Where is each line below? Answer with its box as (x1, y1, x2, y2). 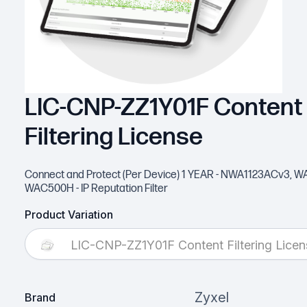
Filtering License (24, 123, 203, 153)
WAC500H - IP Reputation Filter (24, 182, 168, 196)
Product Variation (24, 208, 113, 222)
